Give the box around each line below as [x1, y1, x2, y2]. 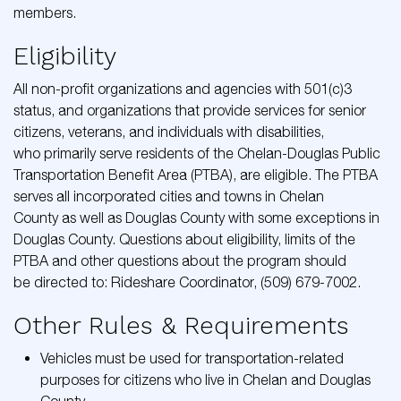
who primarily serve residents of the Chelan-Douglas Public [13, 145, 380, 161]
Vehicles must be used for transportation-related [40, 350, 344, 366]
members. [13, 4, 76, 21]
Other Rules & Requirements [13, 311, 349, 340]
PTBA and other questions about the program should [13, 252, 346, 269]
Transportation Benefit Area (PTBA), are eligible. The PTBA [13, 166, 378, 183]
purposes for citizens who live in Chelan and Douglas [40, 371, 371, 388]
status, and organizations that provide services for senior [13, 102, 366, 118]
